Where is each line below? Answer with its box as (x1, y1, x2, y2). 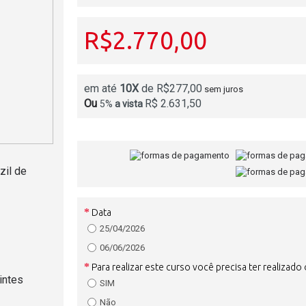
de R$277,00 (139, 82, 203, 95)
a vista (115, 98, 145, 109)
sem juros (204, 84, 244, 94)
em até (84, 82, 120, 95)
